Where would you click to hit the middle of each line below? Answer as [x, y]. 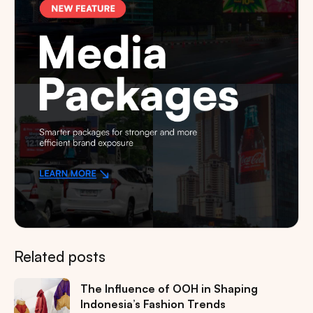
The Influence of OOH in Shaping [169, 289]
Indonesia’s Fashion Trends [153, 304]
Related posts [60, 257]
